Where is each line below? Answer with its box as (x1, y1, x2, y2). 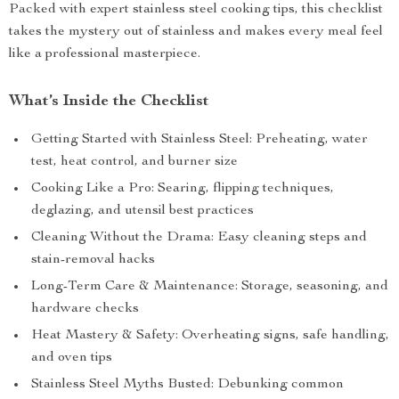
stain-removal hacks (31, 253, 155, 267)
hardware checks (31, 302, 139, 316)
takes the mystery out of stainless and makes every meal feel (9, 25, 383, 39)
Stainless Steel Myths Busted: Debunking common (31, 378, 344, 392)
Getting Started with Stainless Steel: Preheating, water (31, 133, 368, 147)
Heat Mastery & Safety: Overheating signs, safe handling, (31, 329, 389, 343)
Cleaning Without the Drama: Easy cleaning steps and (31, 231, 367, 245)
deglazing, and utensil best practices (31, 204, 254, 218)
